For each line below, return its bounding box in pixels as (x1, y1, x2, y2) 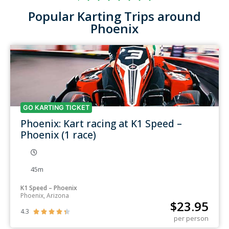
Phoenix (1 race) (20, 127, 96, 142)
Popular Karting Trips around (28, 7, 201, 25)
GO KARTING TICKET (23, 103, 89, 111)
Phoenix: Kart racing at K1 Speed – (20, 116, 182, 130)
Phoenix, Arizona (20, 191, 69, 200)
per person (174, 213, 209, 223)
